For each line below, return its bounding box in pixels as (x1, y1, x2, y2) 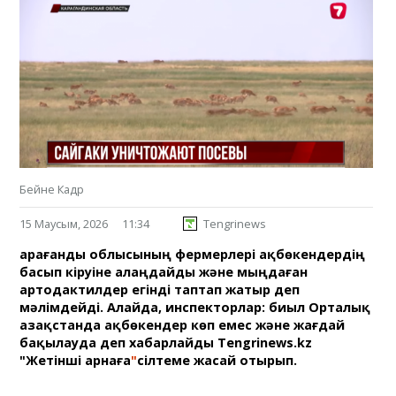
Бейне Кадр (19, 180, 85, 197)
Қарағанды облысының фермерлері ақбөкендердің (19, 245, 366, 263)
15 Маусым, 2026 (19, 215, 109, 232)
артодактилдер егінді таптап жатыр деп (19, 280, 301, 298)
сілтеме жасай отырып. (137, 351, 301, 369)
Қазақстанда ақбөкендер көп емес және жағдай (19, 316, 346, 333)
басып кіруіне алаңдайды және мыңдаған (19, 263, 308, 280)
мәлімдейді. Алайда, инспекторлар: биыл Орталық (19, 298, 371, 316)
